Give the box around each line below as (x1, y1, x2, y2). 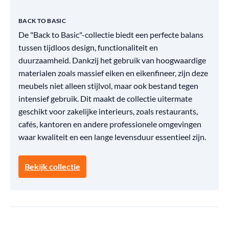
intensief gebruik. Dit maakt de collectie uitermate (18, 94, 192, 103)
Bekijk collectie (25, 162, 80, 171)
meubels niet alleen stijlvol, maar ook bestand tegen (18, 81, 198, 90)
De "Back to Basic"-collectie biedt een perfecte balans (18, 30, 203, 39)
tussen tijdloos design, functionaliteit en (18, 42, 158, 52)
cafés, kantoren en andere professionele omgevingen (18, 119, 201, 129)
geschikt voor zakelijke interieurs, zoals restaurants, (18, 106, 198, 116)
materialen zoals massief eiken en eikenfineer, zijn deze (18, 68, 208, 78)
